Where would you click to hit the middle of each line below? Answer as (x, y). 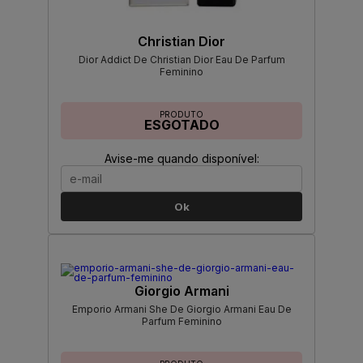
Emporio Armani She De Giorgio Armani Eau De (181, 310)
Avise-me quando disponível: (181, 159)
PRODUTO (181, 115)
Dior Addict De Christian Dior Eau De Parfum (181, 60)
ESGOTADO (181, 125)
